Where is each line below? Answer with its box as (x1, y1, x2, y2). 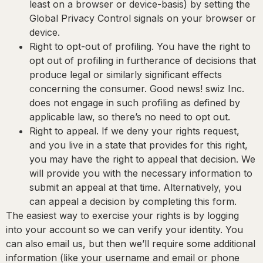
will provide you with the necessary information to (29, 167, 252, 180)
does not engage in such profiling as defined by (29, 97, 240, 109)
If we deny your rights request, (99, 125, 240, 137)
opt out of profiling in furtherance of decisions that (29, 55, 256, 67)
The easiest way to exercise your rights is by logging (6, 210, 239, 222)
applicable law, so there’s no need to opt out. (29, 111, 230, 123)
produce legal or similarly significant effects (29, 69, 222, 81)
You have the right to (154, 41, 251, 53)
